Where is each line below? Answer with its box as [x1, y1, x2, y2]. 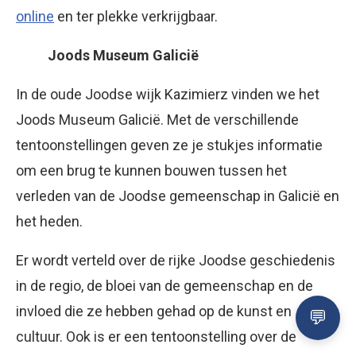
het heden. [16, 212, 83, 230]
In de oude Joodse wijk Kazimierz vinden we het [16, 85, 319, 103]
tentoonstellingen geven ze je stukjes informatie [16, 136, 323, 153]
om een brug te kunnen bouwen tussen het [16, 161, 287, 179]
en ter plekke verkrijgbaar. [54, 7, 218, 25]
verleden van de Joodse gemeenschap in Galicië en [16, 187, 339, 204]
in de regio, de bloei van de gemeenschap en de [16, 277, 313, 294]
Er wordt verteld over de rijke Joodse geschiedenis [16, 251, 335, 269]
